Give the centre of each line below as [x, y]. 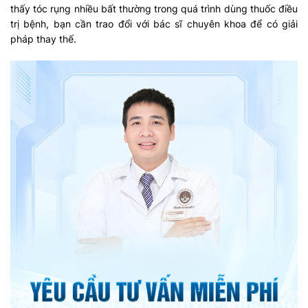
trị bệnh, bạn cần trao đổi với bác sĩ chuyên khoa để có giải [154, 24]
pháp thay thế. [43, 39]
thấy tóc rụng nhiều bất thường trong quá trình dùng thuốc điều [154, 9]
